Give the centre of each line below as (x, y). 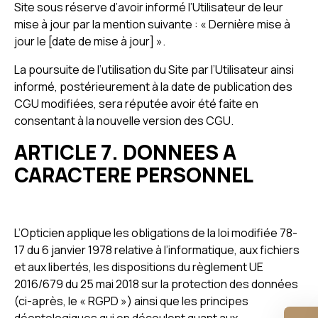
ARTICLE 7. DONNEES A (125, 152)
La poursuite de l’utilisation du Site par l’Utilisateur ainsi (154, 70)
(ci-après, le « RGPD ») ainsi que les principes (131, 301)
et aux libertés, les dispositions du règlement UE (139, 267)
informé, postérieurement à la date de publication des (153, 87)
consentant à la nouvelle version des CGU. (124, 121)
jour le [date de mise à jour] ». (90, 41)
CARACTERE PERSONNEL (134, 175)
